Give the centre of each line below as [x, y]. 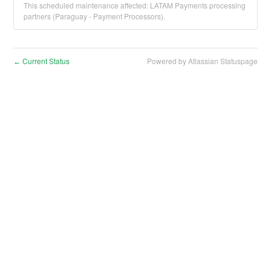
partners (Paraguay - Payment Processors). [95, 16]
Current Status [45, 60]
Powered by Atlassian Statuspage [202, 60]
